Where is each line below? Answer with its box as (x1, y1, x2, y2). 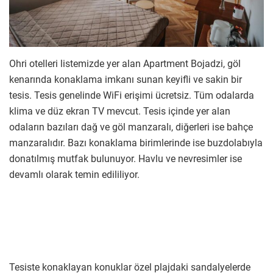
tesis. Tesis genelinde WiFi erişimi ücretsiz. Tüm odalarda (9, 89, 254, 101)
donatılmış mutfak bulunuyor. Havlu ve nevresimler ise (9, 152, 242, 165)
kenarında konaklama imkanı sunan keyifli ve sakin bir (9, 73, 242, 85)
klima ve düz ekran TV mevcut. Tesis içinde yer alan (9, 105, 230, 117)
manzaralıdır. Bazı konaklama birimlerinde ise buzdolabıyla (9, 136, 263, 149)
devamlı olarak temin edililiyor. (9, 168, 140, 180)
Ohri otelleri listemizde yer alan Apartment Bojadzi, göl (9, 57, 241, 69)
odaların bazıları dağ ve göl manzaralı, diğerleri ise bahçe (9, 121, 253, 133)
